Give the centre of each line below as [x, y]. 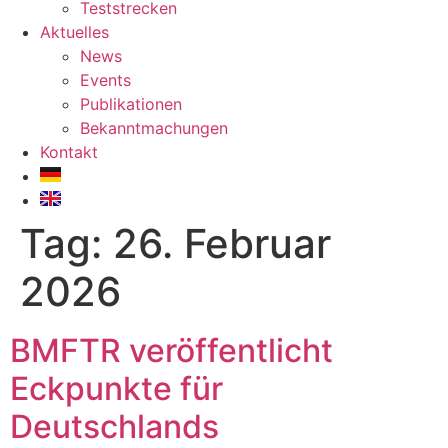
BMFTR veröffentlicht [171, 350]
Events [105, 80]
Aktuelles [74, 32]
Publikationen [131, 104]
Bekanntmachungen [154, 128]
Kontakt [69, 152]
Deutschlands [114, 426]
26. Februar [222, 243]
